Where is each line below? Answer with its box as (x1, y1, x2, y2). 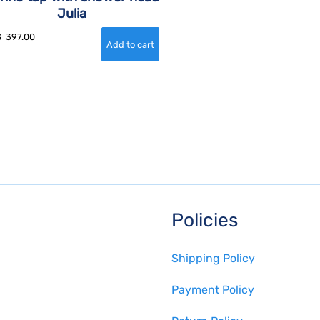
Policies (171, 209, 238, 232)
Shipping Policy (171, 251, 255, 266)
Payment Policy (171, 283, 254, 297)
